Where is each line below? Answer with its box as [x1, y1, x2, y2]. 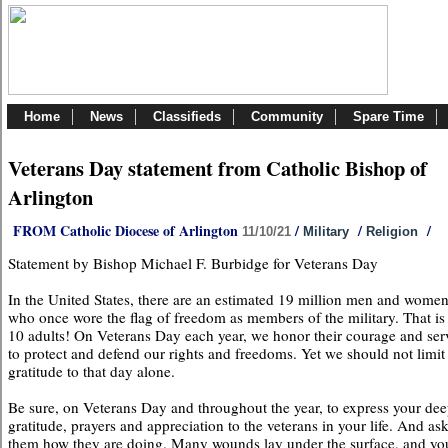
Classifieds [153, 109, 221, 124]
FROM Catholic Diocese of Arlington [13, 220, 242, 241]
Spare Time [353, 109, 424, 124]
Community [251, 109, 323, 124]
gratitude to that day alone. [8, 361, 175, 381]
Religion [366, 224, 418, 239]
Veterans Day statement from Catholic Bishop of [8, 153, 427, 183]
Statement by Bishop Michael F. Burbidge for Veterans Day [8, 253, 378, 273]
